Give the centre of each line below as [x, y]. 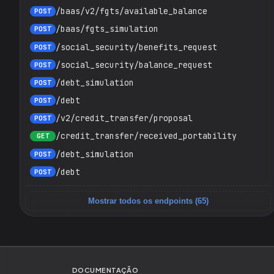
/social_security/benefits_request [136, 47]
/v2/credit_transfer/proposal [124, 118]
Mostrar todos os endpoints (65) [148, 201]
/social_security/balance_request [134, 65]
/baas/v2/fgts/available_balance [131, 11]
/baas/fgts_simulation [107, 29]
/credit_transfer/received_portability [146, 136]
